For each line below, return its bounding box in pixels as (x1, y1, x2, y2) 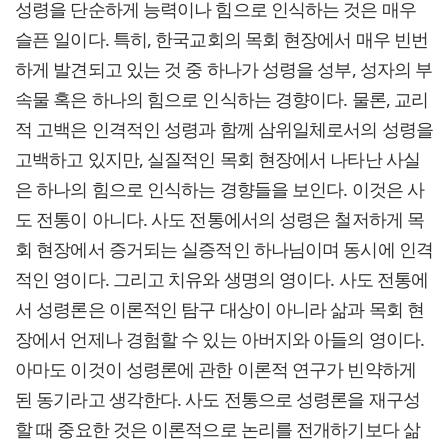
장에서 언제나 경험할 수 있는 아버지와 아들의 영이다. (15, 326, 424, 351)
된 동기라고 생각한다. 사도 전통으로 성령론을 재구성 (15, 386, 420, 411)
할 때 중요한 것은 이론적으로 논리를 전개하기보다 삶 (15, 416, 420, 441)
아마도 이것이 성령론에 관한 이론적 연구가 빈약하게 (15, 356, 416, 381)
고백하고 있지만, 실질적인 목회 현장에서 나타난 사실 (15, 146, 420, 171)
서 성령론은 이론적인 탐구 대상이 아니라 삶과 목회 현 (15, 296, 425, 321)
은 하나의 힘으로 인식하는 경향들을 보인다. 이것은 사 (15, 176, 424, 201)
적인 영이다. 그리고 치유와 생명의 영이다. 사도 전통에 (15, 266, 429, 291)
